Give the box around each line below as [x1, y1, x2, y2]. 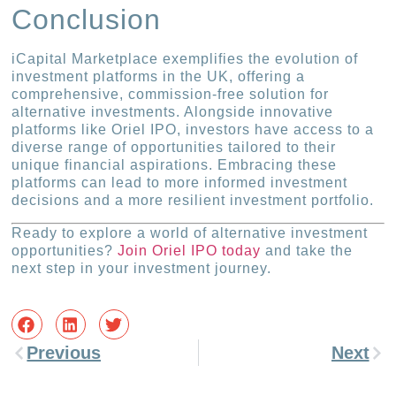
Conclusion [11, 4, 162, 36]
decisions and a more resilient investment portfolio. [11, 193, 375, 209]
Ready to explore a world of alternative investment [11, 225, 369, 240]
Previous [27, 343, 102, 363]
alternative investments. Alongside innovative [11, 104, 334, 120]
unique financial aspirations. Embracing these [11, 157, 338, 173]
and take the [261, 242, 354, 258]
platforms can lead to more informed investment [11, 175, 348, 191]
